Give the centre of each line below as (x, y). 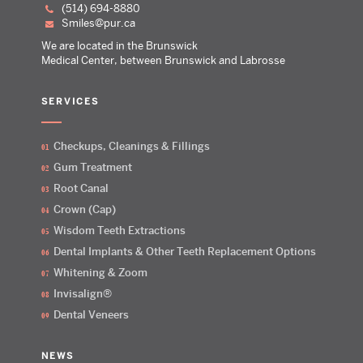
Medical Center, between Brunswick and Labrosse (163, 60)
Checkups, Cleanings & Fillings (131, 146)
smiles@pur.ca (102, 23)
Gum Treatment (92, 167)
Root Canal (81, 188)
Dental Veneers (91, 315)
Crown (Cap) (84, 209)
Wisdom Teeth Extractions (119, 231)
